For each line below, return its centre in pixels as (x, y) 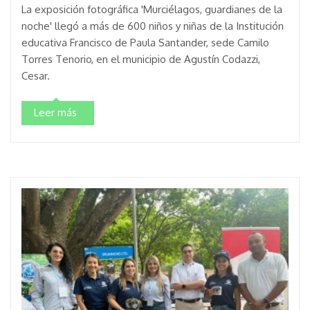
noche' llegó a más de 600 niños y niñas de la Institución (153, 26)
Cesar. (36, 75)
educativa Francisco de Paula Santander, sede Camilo (145, 42)
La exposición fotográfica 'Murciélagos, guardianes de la (152, 9)
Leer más (55, 112)
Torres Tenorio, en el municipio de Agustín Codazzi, (141, 59)
